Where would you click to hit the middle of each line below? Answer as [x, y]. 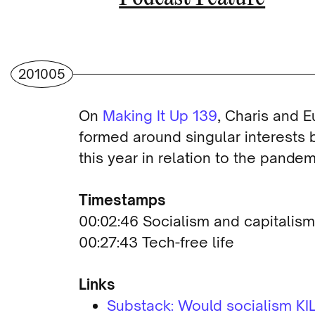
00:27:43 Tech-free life [156, 242]
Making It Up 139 [160, 116]
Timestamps [122, 200]
